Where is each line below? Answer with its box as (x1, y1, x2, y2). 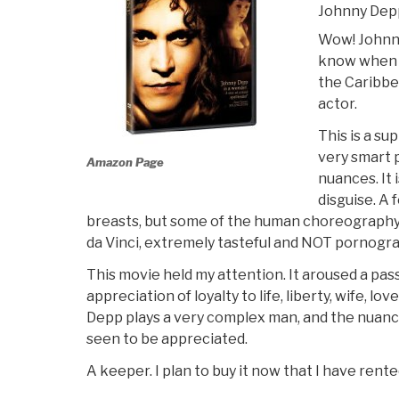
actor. (317, 95, 357, 113)
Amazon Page (86, 154, 164, 169)
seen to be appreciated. (86, 330, 248, 348)
